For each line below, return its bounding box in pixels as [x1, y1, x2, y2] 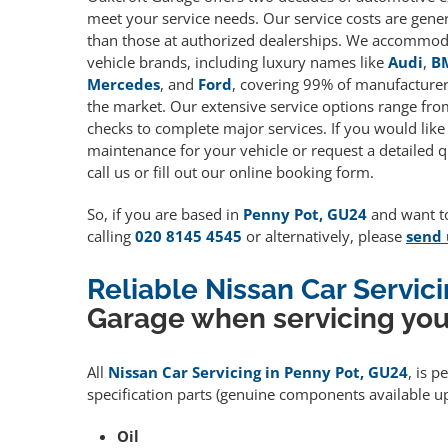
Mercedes [87, 74, 160, 95]
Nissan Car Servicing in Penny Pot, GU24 [108, 362, 408, 383]
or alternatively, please [242, 226, 406, 247]
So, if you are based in [87, 204, 243, 225]
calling [87, 226, 135, 247]
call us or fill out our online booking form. [87, 162, 374, 183]
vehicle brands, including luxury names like [87, 52, 388, 73]
